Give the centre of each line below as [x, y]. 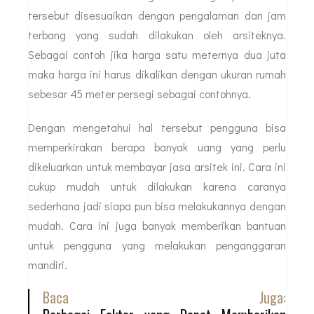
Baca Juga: [164, 298]
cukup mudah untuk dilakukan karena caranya [157, 186]
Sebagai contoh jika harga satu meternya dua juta [157, 55]
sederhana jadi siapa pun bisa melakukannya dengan [157, 206]
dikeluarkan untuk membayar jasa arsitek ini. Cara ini [157, 167]
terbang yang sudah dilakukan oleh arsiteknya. [157, 35]
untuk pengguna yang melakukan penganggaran [157, 245]
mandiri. [48, 265]
